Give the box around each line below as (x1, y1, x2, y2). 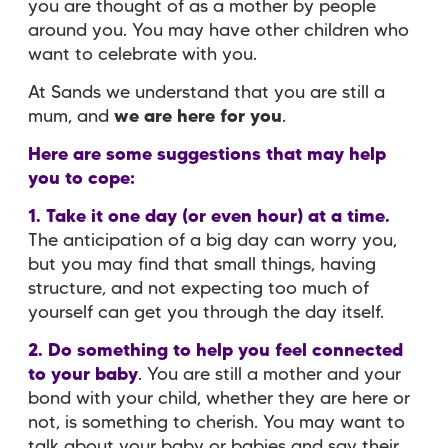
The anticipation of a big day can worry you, (28, 233, 397, 250)
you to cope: (28, 171, 135, 188)
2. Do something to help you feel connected (28, 343, 403, 360)
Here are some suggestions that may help (28, 147, 386, 164)
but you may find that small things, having (28, 257, 376, 274)
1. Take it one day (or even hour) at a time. (28, 209, 390, 226)
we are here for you (114, 109, 282, 126)
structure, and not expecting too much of (28, 281, 369, 298)
